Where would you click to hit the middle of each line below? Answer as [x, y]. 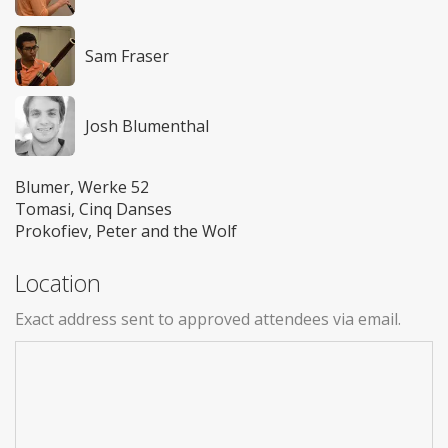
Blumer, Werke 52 [82, 187]
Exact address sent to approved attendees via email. [208, 319]
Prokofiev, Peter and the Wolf [126, 231]
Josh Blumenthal [147, 126]
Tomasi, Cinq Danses [93, 209]
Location [58, 283]
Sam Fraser [127, 56]
